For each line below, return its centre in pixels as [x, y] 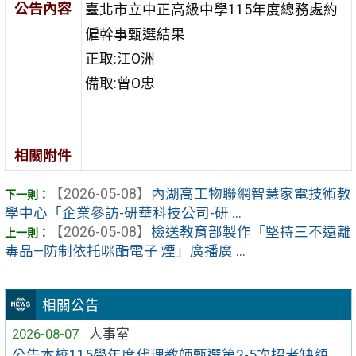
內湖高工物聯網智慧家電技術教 [251, 194]
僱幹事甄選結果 [135, 34]
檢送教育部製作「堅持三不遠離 [251, 232]
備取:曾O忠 [120, 83]
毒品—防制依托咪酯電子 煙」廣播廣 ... [125, 252]
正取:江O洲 [120, 58]
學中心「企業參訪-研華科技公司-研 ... [123, 213]
